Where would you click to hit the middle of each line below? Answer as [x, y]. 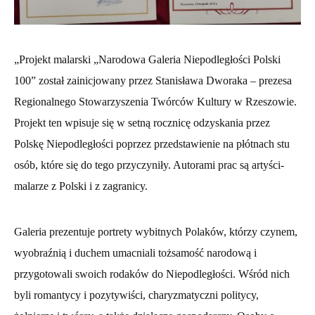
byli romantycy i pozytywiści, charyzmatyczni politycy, [136, 295]
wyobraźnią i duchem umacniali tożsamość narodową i [135, 253]
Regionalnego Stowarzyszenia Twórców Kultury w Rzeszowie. [155, 102]
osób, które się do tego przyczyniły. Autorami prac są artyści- [149, 165]
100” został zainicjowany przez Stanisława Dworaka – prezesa [153, 81]
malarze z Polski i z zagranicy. [81, 186]
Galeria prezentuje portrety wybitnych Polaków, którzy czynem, [156, 232]
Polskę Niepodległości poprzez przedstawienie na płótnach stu [152, 144]
